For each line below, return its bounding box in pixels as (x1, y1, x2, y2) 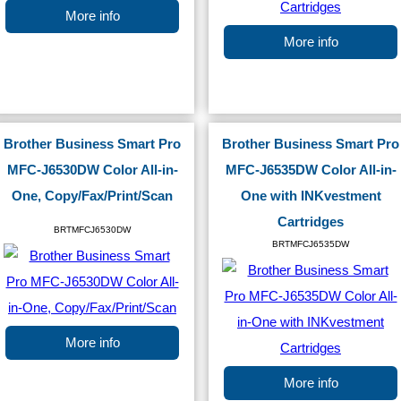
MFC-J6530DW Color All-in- (6, 163, 178, 177)
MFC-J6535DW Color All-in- (225, 163, 397, 177)
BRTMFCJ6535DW (272, 239, 349, 249)
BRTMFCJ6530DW (54, 225, 131, 235)
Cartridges (277, 215, 344, 229)
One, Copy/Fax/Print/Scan (12, 189, 173, 203)
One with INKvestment (240, 189, 381, 203)
